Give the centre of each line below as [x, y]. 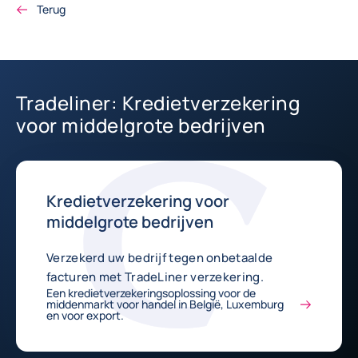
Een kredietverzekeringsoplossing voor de [151, 293]
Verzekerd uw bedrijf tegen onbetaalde [160, 258]
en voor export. [85, 315]
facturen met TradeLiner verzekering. [155, 277]
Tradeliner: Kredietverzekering [158, 103]
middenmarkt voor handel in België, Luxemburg [165, 304]
